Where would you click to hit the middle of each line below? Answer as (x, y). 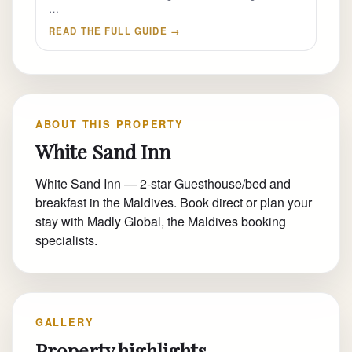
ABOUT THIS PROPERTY (109, 124)
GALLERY (64, 323)
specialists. (66, 240)
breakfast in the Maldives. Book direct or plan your (173, 202)
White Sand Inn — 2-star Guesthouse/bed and (163, 183)
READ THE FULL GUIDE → (114, 31)
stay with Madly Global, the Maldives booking (160, 221)
